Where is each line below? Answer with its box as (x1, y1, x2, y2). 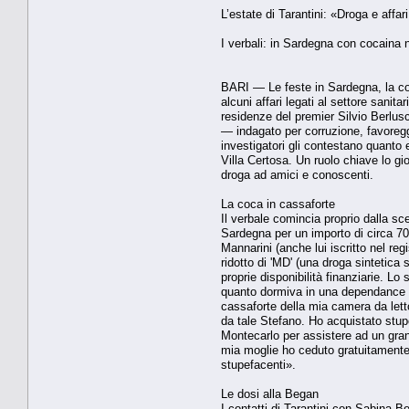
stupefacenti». (221, 357, 296, 372)
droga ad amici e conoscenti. (221, 167, 373, 182)
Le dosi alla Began (221, 386, 319, 401)
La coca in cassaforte (221, 196, 335, 211)
